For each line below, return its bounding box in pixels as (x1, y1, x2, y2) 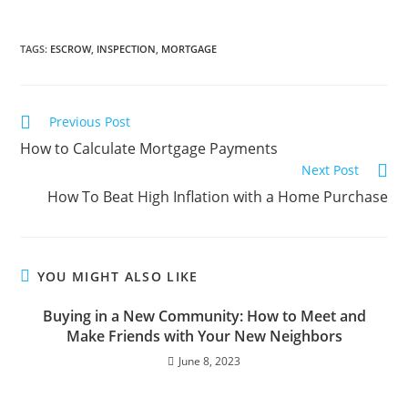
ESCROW (50, 42, 92, 56)
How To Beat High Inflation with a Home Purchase (46, 187, 388, 207)
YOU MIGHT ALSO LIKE (36, 268, 199, 285)
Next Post (301, 161, 359, 178)
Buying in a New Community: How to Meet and (42, 306, 366, 326)
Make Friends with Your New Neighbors (66, 326, 342, 346)
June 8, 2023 (178, 353, 240, 369)
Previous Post (49, 113, 131, 130)
